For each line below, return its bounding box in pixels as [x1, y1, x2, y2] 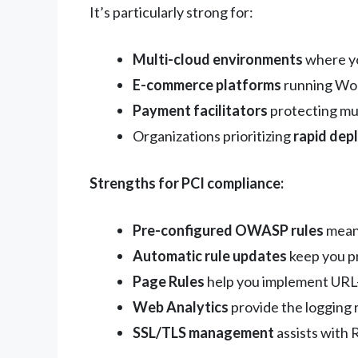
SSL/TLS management [133, 323, 274, 341]
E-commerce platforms [133, 75, 281, 93]
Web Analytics [133, 297, 229, 316]
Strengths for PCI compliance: [89, 173, 284, 192]
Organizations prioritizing [133, 126, 293, 145]
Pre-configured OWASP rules [133, 221, 324, 239]
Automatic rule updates [133, 246, 287, 265]
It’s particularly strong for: [89, 2, 253, 21]
